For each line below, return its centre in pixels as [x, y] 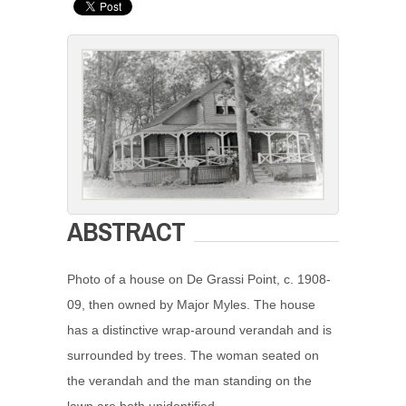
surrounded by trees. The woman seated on [193, 356]
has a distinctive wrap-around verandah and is [199, 330]
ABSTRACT [126, 232]
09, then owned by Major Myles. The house [191, 305]
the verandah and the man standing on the [189, 381]
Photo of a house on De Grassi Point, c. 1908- [199, 280]
